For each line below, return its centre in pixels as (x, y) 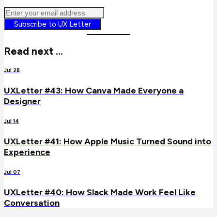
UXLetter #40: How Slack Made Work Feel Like (100, 192)
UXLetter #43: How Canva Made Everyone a (94, 91)
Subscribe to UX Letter (52, 24)
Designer (22, 101)
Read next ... (33, 51)
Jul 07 (12, 172)
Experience (27, 152)
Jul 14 (11, 121)
